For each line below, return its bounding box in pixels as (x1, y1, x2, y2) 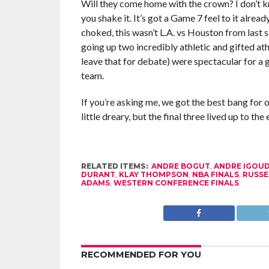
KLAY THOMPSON (118, 169, 189, 179)
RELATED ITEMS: (80, 161, 148, 171)
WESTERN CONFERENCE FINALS (113, 178, 239, 187)
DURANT (80, 169, 115, 179)
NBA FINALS (192, 169, 239, 179)
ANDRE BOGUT (151, 161, 210, 171)
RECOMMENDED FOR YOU (80, 249, 201, 260)
